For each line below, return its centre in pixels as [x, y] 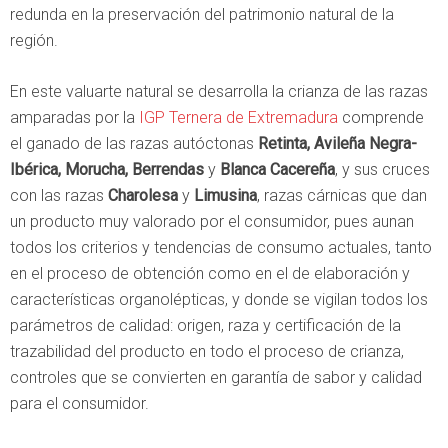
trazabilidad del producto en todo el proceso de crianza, [207, 352]
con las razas [59, 196]
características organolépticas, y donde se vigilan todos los [219, 300]
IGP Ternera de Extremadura [238, 118]
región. [34, 41]
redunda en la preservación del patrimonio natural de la [202, 15]
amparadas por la [74, 118]
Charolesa [143, 196]
